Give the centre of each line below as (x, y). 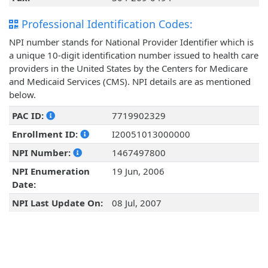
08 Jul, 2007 (136, 203)
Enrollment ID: (46, 134)
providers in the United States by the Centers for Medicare (128, 68)
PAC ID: (29, 116)
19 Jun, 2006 (138, 171)
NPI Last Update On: (57, 203)
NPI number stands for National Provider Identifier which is (131, 42)
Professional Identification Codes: (106, 24)
